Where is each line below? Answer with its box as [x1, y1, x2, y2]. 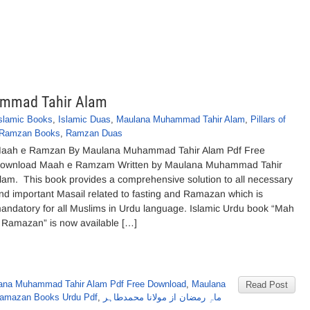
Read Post [246, 280, 288, 290]
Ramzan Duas [66, 128, 122, 138]
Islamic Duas [58, 114, 111, 125]
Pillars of [250, 114, 286, 125]
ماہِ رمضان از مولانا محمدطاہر [103, 292, 221, 302]
